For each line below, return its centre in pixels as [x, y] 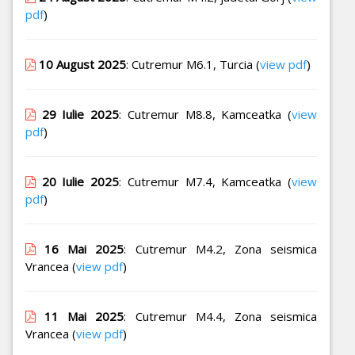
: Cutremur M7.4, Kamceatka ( [206, 182]
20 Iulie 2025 [80, 182]
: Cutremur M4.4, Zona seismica [221, 317]
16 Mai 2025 [84, 249]
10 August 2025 [82, 65]
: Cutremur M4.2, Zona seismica [221, 249]
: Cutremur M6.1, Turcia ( [193, 65]
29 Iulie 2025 [80, 115]
